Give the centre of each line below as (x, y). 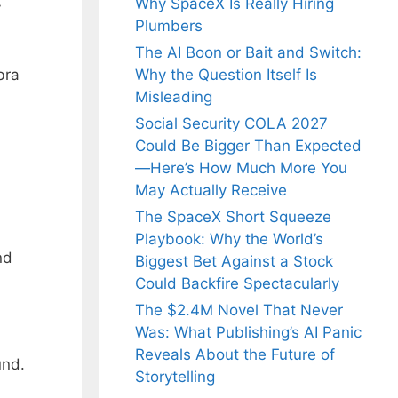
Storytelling (175, 377)
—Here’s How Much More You (241, 168)
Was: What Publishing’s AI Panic (248, 333)
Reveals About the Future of (235, 355)
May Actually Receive (211, 191)
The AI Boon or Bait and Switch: (248, 53)
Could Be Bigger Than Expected (248, 146)
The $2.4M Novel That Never (239, 310)
